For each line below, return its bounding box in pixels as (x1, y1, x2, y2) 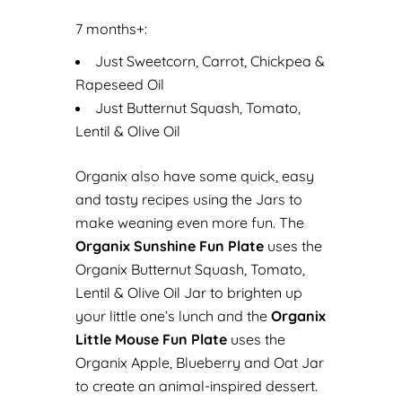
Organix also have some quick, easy (75, 167, 314, 185)
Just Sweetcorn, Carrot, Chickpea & (95, 52, 325, 70)
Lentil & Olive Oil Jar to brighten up (75, 284, 302, 301)
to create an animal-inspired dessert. (75, 377, 318, 395)
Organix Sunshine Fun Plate (75, 237, 264, 255)
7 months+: (75, 20, 147, 38)
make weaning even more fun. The (75, 214, 304, 232)
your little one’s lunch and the (75, 307, 271, 325)
